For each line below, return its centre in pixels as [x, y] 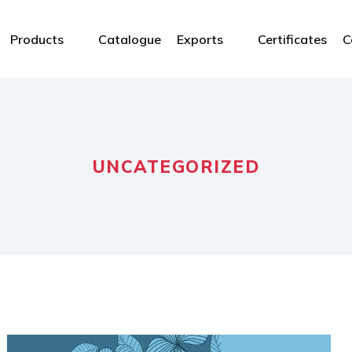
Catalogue [130, 39]
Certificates [293, 39]
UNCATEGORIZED [176, 167]
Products [37, 39]
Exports [200, 39]
